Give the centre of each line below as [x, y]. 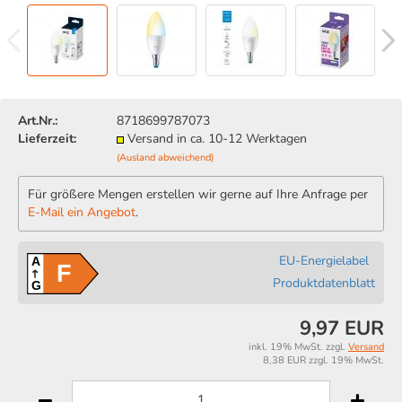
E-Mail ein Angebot [82, 212]
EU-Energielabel [324, 261]
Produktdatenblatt [324, 284]
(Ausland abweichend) [165, 157]
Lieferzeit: [47, 139]
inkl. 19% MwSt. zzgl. [298, 346]
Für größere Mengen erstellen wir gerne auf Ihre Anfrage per [198, 194]
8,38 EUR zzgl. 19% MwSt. [323, 360]
